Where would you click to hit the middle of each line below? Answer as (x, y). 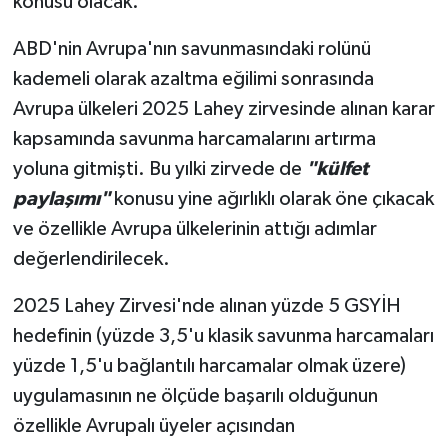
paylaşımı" (63, 198)
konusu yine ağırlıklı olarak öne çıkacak (273, 198)
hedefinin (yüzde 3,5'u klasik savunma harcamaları (223, 335)
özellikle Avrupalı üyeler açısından (153, 425)
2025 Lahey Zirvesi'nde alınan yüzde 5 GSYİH (206, 305)
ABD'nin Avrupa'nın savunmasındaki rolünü (191, 48)
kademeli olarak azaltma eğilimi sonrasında (193, 78)
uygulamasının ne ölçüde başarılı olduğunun (195, 395)
